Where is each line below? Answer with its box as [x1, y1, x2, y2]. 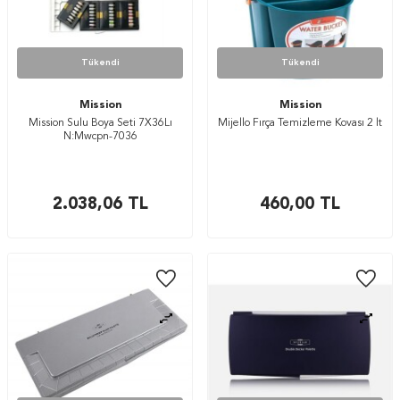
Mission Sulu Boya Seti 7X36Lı [28, 118, 172, 129]
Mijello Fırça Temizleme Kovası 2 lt [218, 118, 382, 129]
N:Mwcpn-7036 [62, 131, 137, 142]
